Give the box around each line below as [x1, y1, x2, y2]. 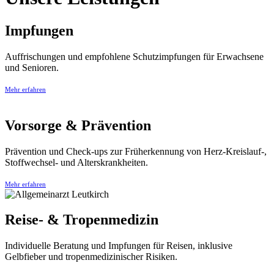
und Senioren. [5, 62, 59, 73]
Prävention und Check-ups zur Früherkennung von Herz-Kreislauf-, [5, 146, 267, 157]
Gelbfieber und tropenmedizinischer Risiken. [5, 251, 177, 262]
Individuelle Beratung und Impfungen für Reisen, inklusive [5, 240, 232, 251]
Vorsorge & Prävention [5, 117, 151, 133]
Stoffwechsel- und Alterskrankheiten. [5, 157, 148, 168]
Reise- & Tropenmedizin [5, 212, 158, 228]
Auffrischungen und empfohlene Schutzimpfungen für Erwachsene [5, 51, 264, 62]
